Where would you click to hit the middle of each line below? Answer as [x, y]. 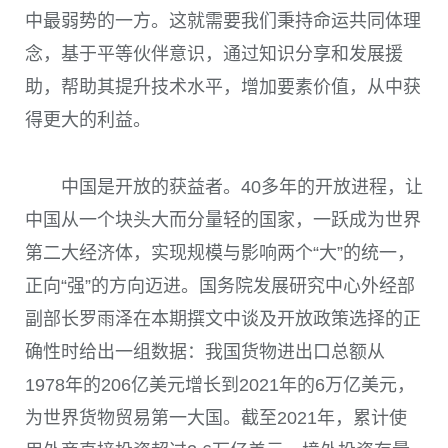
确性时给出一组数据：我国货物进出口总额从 [205, 351]
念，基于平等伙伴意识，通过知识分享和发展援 [214, 54]
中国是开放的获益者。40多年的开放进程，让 [242, 186]
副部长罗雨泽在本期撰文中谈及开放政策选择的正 [223, 318]
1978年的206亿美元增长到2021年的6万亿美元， [220, 384]
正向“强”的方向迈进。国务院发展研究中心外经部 [220, 285]
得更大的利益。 [88, 120]
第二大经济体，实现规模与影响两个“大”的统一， [220, 252]
